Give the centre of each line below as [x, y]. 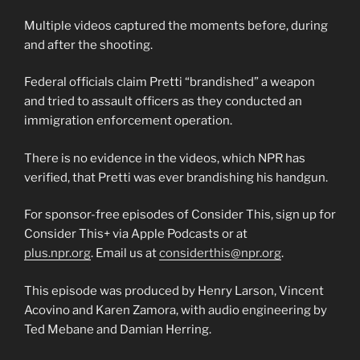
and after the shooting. [88, 45]
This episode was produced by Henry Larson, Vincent [174, 290]
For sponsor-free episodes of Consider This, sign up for [180, 215]
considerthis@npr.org [220, 254]
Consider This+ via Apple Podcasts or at [136, 234]
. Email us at [125, 254]
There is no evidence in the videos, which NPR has [165, 158]
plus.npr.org [57, 254]
